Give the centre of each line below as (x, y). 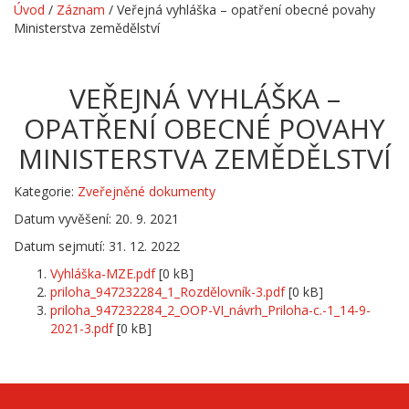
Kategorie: (46, 191)
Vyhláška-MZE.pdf (103, 273)
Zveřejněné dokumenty (147, 191)
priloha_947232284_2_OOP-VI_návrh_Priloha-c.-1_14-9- (210, 310)
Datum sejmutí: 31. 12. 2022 (97, 246)
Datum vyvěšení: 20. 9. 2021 (96, 219)
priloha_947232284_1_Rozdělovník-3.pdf (168, 292)
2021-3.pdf (82, 328)
